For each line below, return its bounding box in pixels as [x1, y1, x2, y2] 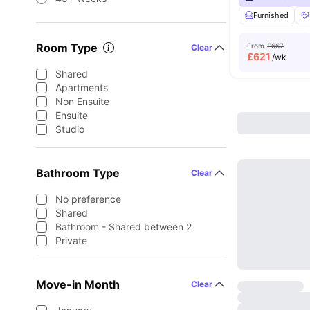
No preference [55, 193, 121, 205]
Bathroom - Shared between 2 [55, 221, 192, 232]
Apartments [55, 82, 108, 93]
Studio [55, 123, 84, 135]
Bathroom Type [36, 166, 120, 180]
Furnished [253, 10, 289, 20]
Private [55, 235, 87, 246]
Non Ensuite [55, 95, 109, 107]
